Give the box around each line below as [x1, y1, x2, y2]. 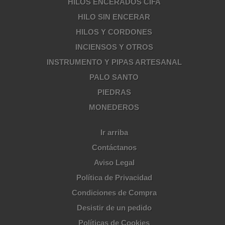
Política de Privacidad [76, 173, 152, 182]
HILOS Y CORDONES [76, 28, 152, 37]
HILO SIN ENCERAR [78, 13, 150, 22]
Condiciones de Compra [71, 188, 157, 197]
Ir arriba [100, 128, 128, 137]
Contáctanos [91, 143, 137, 152]
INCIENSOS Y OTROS [75, 43, 153, 52]
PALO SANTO [89, 73, 139, 82]
